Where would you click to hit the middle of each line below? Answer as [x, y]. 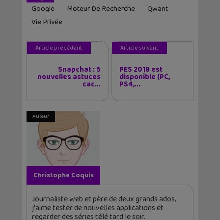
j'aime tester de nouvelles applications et [98, 208]
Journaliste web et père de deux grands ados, [104, 199]
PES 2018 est [141, 70]
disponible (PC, [145, 77]
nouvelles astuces [69, 77]
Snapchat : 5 [79, 70]
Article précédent [59, 48]
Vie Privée [47, 22]
